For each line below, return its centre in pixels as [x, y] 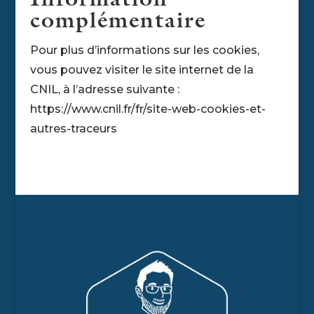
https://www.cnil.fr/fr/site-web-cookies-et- [148, 109]
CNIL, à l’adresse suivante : [104, 89]
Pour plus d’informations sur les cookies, [144, 50]
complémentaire [118, 22]
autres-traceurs [73, 128]
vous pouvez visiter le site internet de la [142, 69]
